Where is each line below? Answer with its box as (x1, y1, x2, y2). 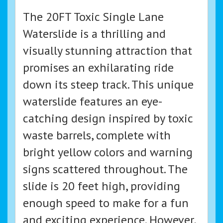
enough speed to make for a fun (23, 195, 189, 211)
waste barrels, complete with (23, 127, 171, 143)
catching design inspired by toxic (23, 111, 193, 126)
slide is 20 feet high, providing (23, 178, 180, 194)
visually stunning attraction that (23, 43, 192, 59)
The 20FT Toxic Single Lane (23, 9, 164, 25)
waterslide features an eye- (23, 94, 162, 110)
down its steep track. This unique (23, 77, 194, 93)
